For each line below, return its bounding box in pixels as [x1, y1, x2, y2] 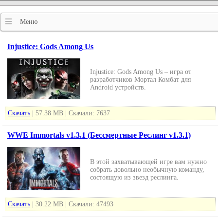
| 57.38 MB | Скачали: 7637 [30, 109, 110, 117]
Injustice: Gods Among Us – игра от [90, 68, 191, 75]
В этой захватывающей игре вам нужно [90, 158, 207, 165]
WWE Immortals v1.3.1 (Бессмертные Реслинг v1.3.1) [7, 131, 191, 139]
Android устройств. [90, 84, 146, 91]
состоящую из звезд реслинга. [90, 174, 179, 181]
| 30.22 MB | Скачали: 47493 [30, 200, 113, 208]
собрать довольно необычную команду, [90, 166, 204, 173]
